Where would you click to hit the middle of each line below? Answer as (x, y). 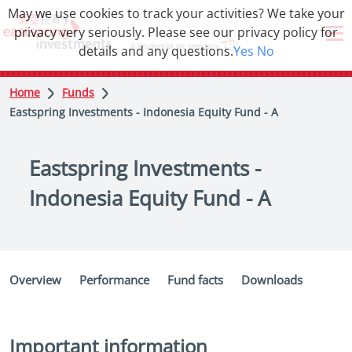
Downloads (272, 280)
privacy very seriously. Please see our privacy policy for (176, 32)
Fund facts (195, 280)
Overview (35, 280)
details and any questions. (156, 51)
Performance (114, 280)
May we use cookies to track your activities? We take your (176, 13)
